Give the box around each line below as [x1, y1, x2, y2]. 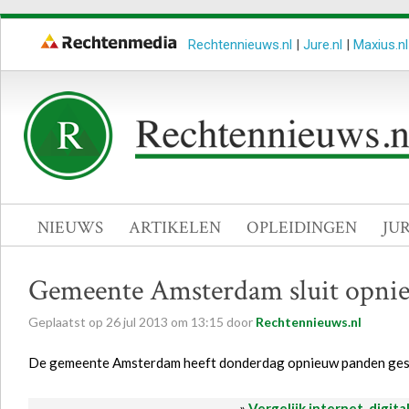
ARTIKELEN [129, 216, 221, 239]
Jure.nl [303, 37, 342, 53]
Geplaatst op [28, 314, 106, 330]
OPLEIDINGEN [246, 216, 357, 239]
